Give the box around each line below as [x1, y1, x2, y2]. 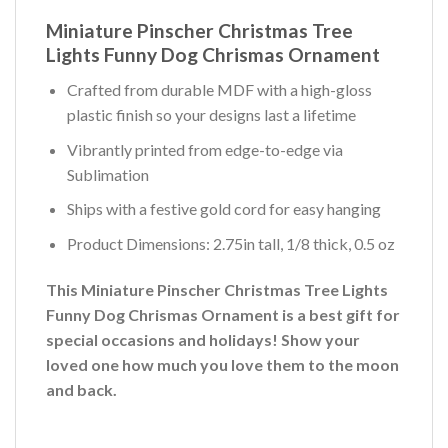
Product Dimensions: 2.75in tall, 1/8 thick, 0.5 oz [66, 233, 395, 253]
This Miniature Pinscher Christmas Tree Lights [46, 279, 388, 299]
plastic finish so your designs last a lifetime [66, 105, 356, 125]
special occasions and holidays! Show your [46, 329, 360, 349]
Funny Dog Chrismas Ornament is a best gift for [46, 304, 400, 324]
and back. [46, 379, 117, 399]
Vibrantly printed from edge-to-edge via [66, 139, 343, 159]
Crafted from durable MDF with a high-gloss [66, 80, 372, 100]
